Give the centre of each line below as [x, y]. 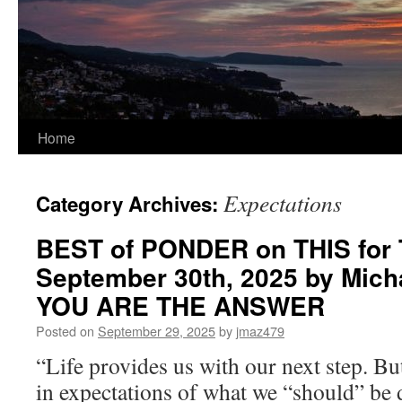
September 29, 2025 [157, 331]
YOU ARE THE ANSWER [180, 306]
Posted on [65, 331]
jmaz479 [260, 331]
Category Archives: [130, 204]
